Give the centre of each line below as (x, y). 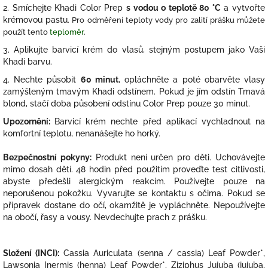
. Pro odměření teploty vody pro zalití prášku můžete (167, 19)
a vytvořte (243, 7)
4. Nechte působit (42, 79)
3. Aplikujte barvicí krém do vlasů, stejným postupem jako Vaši (134, 49)
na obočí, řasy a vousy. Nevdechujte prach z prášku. (105, 217)
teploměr (67, 31)
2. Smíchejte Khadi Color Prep (65, 7)
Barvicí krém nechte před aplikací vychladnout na (160, 121)
